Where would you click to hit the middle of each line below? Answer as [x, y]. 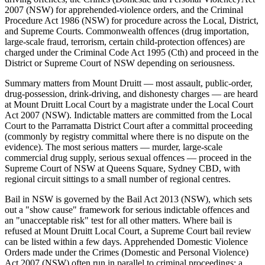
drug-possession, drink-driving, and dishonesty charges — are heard [131, 93]
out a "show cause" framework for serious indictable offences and [127, 209]
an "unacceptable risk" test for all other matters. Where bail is [118, 220]
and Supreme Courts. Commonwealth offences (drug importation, [127, 31]
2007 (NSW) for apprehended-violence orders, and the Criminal [124, 9]
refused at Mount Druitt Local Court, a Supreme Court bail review [128, 231]
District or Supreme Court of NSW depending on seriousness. [120, 63]
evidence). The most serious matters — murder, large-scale [114, 147]
